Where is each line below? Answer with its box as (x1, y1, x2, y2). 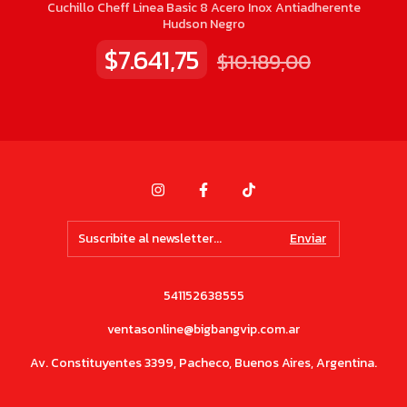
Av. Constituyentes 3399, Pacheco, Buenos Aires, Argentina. (30, 353, 377, 373)
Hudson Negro (162, 15, 245, 35)
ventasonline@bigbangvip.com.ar (107, 320, 300, 340)
